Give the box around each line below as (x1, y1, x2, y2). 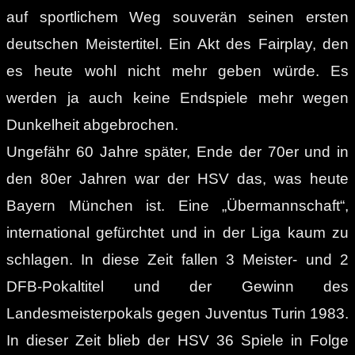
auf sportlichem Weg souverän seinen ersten (6, 8, 349, 25)
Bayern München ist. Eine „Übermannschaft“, (6, 197, 349, 214)
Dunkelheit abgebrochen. (6, 116, 178, 133)
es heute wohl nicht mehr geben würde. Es (6, 62, 349, 79)
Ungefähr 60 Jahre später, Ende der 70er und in (6, 143, 349, 160)
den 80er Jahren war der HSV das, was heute (6, 170, 349, 187)
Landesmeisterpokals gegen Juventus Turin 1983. (6, 304, 349, 322)
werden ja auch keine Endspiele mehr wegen (6, 89, 349, 106)
